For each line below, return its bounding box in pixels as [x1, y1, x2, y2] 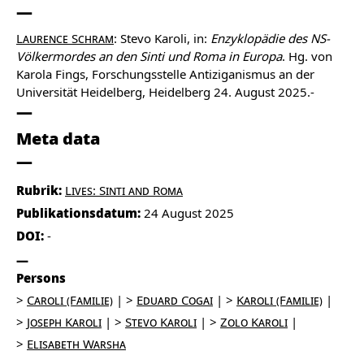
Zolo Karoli [220, 313, 288, 330]
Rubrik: [16, 181, 65, 198]
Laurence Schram [16, 29, 114, 46]
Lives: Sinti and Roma [65, 181, 183, 198]
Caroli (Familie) [27, 291, 113, 308]
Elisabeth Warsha [27, 335, 126, 352]
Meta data [16, 127, 100, 149]
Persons [16, 269, 66, 286]
